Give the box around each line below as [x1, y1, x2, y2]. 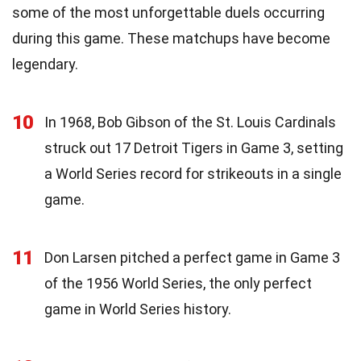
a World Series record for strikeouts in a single [44, 164, 342, 182]
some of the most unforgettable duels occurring [12, 3, 325, 21]
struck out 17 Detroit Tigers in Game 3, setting [44, 139, 343, 156]
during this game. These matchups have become [12, 29, 330, 47]
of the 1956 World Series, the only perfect [44, 274, 312, 292]
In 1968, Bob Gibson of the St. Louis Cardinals [44, 113, 336, 131]
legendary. [12, 55, 78, 73]
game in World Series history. [44, 300, 231, 317]
